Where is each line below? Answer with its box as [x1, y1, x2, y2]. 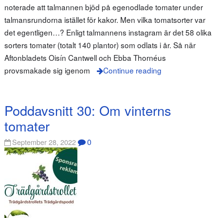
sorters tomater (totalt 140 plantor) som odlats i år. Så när [4, 39, 196, 51]
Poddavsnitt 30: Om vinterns [4, 101, 171, 120]
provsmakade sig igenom [4, 65, 90, 76]
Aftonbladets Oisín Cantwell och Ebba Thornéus [4, 52, 166, 63]
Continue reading [103, 65, 162, 76]
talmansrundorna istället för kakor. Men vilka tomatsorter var [4, 14, 205, 25]
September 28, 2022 [12, 136, 76, 147]
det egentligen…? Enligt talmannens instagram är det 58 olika [4, 27, 212, 38]
